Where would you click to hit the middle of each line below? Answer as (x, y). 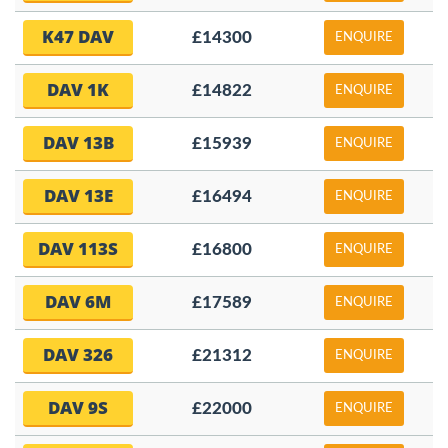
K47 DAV (78, 36)
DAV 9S (78, 407)
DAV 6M (78, 301)
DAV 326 (78, 354)
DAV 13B (78, 142)
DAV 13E (78, 195)
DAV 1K (78, 89)
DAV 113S (78, 248)
